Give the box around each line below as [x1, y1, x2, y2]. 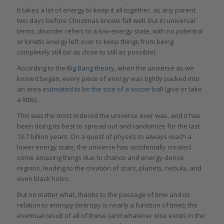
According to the [16, 63, 67, 73]
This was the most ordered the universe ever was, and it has [16, 111, 200, 120]
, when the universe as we [114, 63, 194, 73]
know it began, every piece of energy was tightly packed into [16, 74, 199, 83]
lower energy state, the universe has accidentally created [16, 142, 191, 152]
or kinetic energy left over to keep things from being [16, 37, 173, 46]
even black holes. [16, 174, 70, 183]
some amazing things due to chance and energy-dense [16, 153, 184, 162]
